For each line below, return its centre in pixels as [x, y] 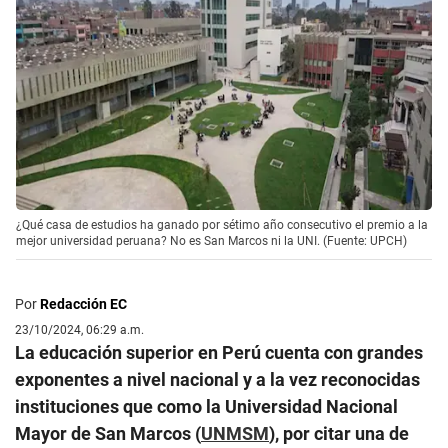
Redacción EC [83, 303]
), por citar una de [339, 433]
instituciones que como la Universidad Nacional [206, 406]
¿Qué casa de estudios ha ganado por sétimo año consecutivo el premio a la [222, 224]
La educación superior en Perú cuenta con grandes [219, 352]
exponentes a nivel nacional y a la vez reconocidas [217, 379]
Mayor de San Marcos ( [108, 433]
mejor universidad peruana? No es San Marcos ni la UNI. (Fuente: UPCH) [211, 240]
